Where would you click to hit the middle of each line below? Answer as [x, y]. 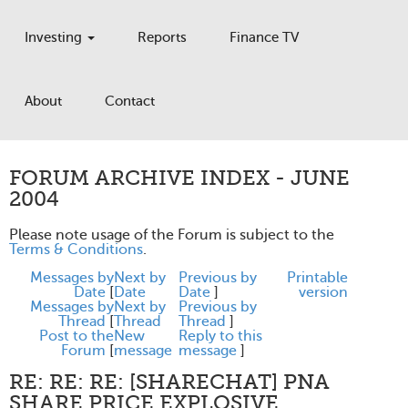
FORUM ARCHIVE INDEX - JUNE [179, 178]
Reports [162, 37]
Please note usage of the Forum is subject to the [172, 235]
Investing [55, 37]
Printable [317, 278]
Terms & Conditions [76, 250]
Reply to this [220, 336]
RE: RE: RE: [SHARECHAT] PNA [169, 382]
